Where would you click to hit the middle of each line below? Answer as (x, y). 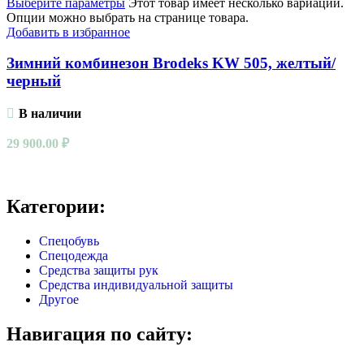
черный (34, 81)
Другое (59, 300)
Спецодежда (74, 256)
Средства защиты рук (99, 271)
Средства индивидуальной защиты (136, 285)
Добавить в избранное (68, 32)
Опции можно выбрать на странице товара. (128, 17)
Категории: (56, 207)
